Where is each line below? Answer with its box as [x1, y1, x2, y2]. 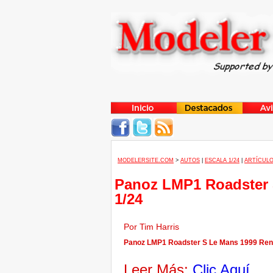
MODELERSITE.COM [118, 157, 174, 163]
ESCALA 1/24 [205, 157, 239, 163]
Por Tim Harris [124, 222, 184, 232]
